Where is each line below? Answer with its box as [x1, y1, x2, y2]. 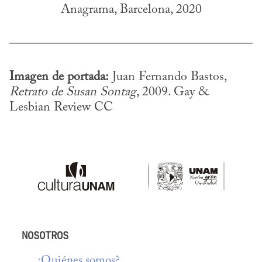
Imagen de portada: [9, 70, 109, 84]
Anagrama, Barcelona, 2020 [60, 3, 202, 16]
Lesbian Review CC [9, 101, 113, 114]
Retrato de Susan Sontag [9, 85, 136, 99]
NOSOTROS [22, 229, 69, 243]
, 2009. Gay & [136, 85, 209, 99]
